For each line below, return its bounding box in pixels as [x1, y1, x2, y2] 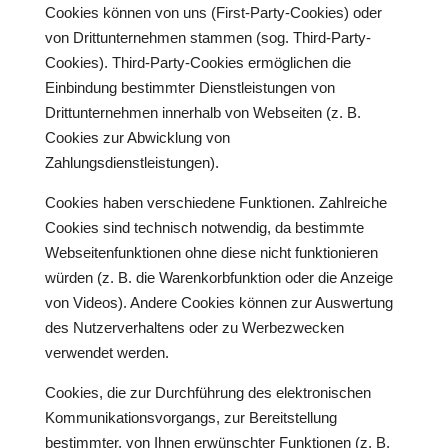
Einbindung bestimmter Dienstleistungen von [44, 79, 335, 96]
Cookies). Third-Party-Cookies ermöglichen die [44, 54, 351, 71]
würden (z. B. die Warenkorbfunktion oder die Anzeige [44, 269, 393, 286]
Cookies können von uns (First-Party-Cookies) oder [44, 4, 382, 21]
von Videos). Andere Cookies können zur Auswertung [44, 294, 393, 311]
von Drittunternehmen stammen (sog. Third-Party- [44, 29, 371, 46]
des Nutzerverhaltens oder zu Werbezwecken [44, 319, 344, 336]
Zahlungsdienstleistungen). [44, 154, 219, 171]
